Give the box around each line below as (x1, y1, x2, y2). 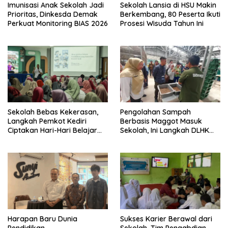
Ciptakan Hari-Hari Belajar (8, 126, 97, 135)
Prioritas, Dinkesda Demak (8, 10, 98, 19)
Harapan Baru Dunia (8, 214, 77, 223)
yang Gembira (8, 135, 56, 145)
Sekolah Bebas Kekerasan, (8, 107, 98, 117)
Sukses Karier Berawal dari (120, 214, 212, 223)
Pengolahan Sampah (120, 107, 191, 117)
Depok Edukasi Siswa (120, 135, 192, 145)
